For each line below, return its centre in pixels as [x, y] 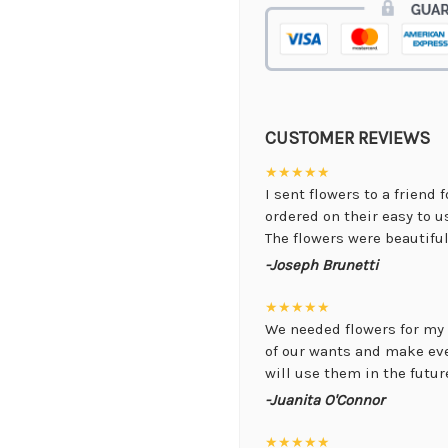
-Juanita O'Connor [324, 400]
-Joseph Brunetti [321, 265]
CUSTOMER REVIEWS [347, 138]
